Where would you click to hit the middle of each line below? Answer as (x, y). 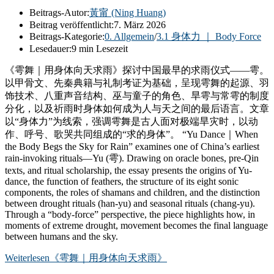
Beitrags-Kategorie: (67, 36)
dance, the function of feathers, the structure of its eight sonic (122, 181)
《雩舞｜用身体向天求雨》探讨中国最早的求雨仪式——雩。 (137, 70)
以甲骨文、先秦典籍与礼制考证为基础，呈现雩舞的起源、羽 (137, 83)
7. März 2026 (140, 24)
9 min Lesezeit (100, 48)
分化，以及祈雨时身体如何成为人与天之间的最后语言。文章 (137, 108)
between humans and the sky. (61, 236)
